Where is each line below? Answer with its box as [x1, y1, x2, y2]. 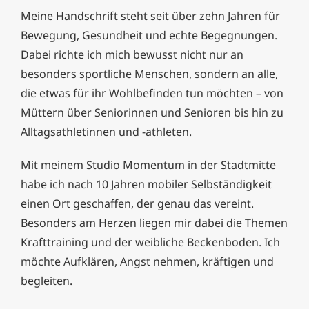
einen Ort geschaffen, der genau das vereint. [21, 196, 254, 212]
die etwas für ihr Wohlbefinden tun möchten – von [21, 86, 283, 101]
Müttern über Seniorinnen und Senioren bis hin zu [21, 105, 283, 121]
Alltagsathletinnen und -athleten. [21, 124, 192, 140]
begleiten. [21, 273, 72, 289]
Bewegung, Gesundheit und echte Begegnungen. [21, 28, 277, 43]
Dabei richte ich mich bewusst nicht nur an [21, 47, 243, 63]
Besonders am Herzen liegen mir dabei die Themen [21, 215, 288, 231]
